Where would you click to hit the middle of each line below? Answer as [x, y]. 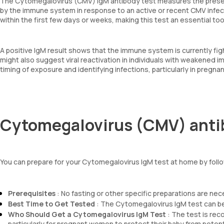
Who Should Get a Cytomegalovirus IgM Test [87, 214]
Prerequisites [32, 193]
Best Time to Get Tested [51, 204]
